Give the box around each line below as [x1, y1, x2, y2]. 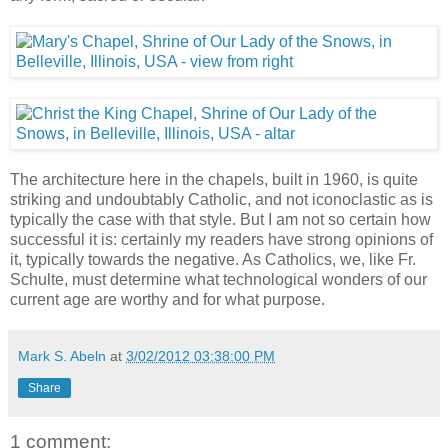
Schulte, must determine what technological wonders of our [10, 270, 427, 288]
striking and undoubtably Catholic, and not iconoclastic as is [10, 190, 433, 208]
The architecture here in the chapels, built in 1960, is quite [10, 170, 418, 188]
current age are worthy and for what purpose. [10, 290, 325, 308]
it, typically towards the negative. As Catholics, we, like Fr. [10, 250, 416, 268]
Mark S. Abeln [18, 347, 106, 364]
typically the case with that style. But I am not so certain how [10, 210, 431, 228]
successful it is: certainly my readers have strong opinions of [10, 230, 433, 248]
